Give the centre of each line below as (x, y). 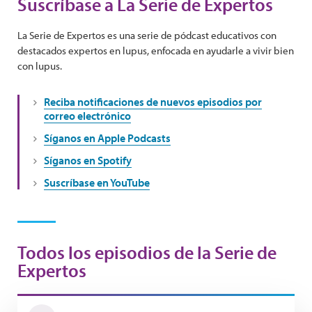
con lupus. (40, 66)
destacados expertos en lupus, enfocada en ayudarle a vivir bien (156, 50)
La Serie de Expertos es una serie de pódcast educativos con (147, 35)
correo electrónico (87, 116)
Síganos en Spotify (88, 160)
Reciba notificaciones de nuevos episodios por (153, 102)
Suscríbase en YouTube (97, 182)
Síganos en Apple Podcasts (107, 138)
